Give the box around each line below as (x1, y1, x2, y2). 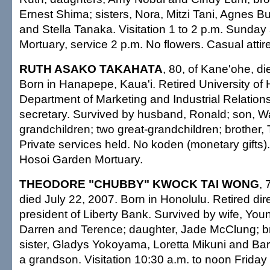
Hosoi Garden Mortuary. (19, 152, 143, 166)
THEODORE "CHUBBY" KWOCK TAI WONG (19, 177, 259, 190)
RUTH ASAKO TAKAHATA (19, 62, 163, 75)
